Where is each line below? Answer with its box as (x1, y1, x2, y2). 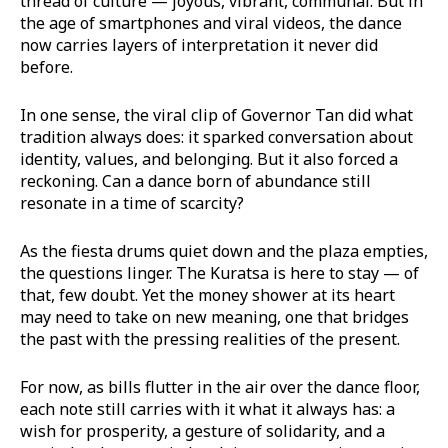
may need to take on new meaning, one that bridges (20, 305, 409, 328)
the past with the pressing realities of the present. (20, 327, 400, 350)
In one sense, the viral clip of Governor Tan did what (20, 103, 413, 126)
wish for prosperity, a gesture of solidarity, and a (20, 419, 385, 442)
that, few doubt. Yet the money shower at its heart (20, 283, 395, 306)
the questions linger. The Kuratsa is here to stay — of (20, 261, 419, 284)
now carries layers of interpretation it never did (20, 33, 378, 56)
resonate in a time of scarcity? (20, 191, 244, 214)
